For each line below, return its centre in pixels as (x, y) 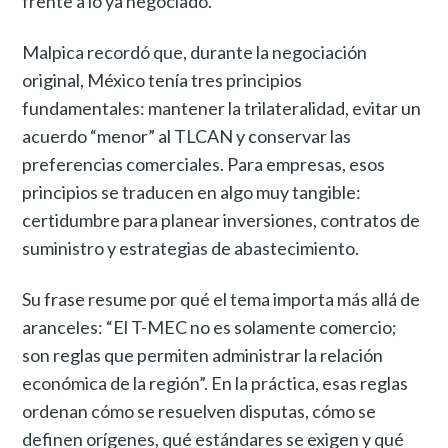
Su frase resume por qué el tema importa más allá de (221, 298)
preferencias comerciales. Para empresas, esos (204, 163)
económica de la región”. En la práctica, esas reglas (215, 382)
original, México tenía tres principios (162, 79)
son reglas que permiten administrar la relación (203, 354)
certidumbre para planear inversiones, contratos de (221, 219)
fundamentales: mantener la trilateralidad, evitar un (222, 107)
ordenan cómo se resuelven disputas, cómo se (199, 410)
